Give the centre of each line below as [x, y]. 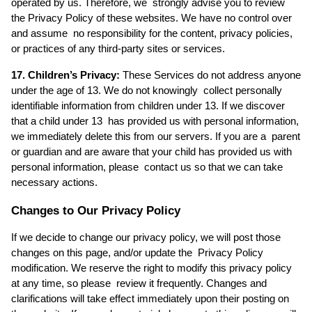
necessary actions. [56, 182]
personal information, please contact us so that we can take [147, 167]
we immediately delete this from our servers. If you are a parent [156, 136]
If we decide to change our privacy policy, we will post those [146, 238]
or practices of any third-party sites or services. [119, 48]
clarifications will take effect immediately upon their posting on [150, 299]
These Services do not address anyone [210, 75]
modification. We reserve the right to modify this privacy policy [151, 268]
